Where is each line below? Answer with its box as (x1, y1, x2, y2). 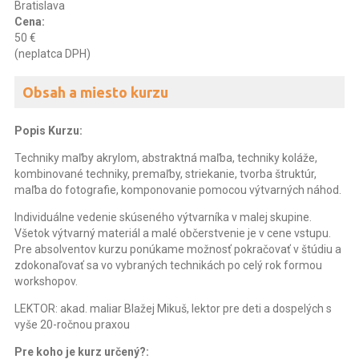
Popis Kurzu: (14, 124, 83, 137)
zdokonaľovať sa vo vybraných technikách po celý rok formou (14, 259, 322, 272)
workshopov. (14, 275, 78, 288)
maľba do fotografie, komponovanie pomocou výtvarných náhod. (14, 184, 341, 196)
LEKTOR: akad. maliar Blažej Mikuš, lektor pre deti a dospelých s (14, 302, 332, 315)
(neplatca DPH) (14, 47, 91, 60)
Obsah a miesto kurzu (22, 84, 168, 100)
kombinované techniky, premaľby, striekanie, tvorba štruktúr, (14, 167, 317, 180)
